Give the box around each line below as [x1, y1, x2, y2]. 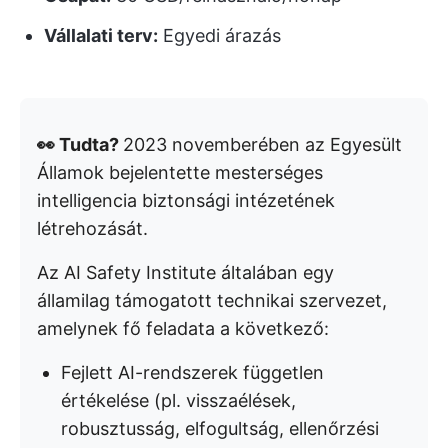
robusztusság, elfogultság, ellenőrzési [61, 417, 379, 439]
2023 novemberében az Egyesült [123, 133, 402, 155]
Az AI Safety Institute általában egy [37, 261, 334, 283]
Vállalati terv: [44, 24, 158, 46]
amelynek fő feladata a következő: [37, 317, 329, 339]
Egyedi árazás [158, 24, 281, 46]
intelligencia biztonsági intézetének [37, 189, 335, 211]
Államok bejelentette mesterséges [37, 161, 323, 183]
